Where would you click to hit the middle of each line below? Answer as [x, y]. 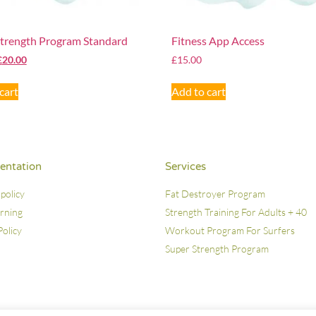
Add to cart [199, 92]
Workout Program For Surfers [230, 230]
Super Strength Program [217, 248]
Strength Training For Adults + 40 [236, 212]
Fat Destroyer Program [215, 193]
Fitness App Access [218, 41]
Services [186, 166]
